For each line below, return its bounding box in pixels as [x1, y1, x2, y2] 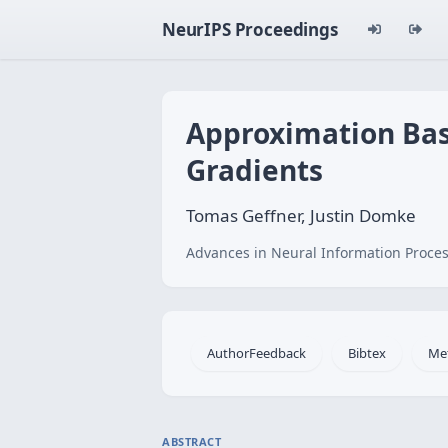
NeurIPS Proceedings [162, 18, 338, 41]
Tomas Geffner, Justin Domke [186, 204, 416, 227]
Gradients [186, 151, 323, 189]
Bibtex [348, 344, 386, 362]
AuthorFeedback [207, 344, 306, 362]
